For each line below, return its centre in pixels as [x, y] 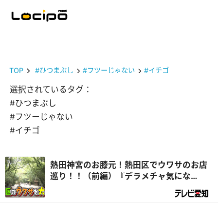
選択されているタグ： [51, 90]
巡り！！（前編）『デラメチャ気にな [120, 176]
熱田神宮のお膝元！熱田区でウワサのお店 [128, 165]
